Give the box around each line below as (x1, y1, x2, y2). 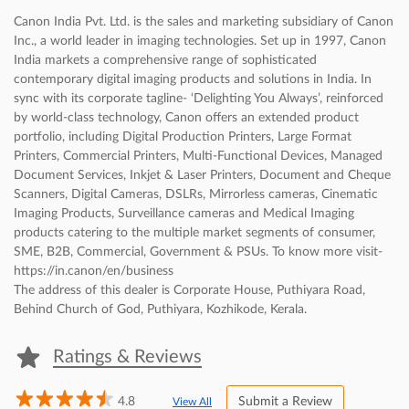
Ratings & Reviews (53, 348, 202, 366)
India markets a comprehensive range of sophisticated (14, 54, 317, 67)
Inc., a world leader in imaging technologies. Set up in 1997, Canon (14, 35, 386, 47)
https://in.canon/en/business (14, 265, 173, 278)
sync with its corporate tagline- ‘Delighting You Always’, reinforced (14, 92, 383, 105)
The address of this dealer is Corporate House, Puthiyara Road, (14, 284, 365, 297)
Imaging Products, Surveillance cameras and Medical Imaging (14, 207, 354, 220)
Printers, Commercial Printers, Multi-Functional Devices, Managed (14, 150, 383, 163)
